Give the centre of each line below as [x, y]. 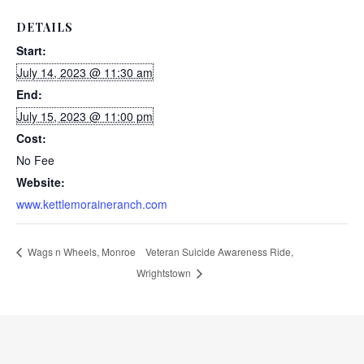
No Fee [35, 160]
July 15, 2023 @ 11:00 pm [85, 116]
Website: [41, 182]
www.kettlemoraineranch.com [92, 204]
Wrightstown [165, 272]
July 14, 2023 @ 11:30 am [85, 72]
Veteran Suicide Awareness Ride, [220, 251]
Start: [31, 50]
